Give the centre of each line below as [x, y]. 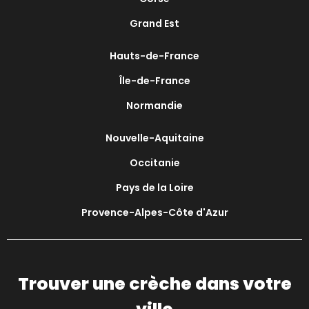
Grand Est [154, 24]
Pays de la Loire [154, 188]
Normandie [154, 106]
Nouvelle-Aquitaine [154, 138]
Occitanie [154, 163]
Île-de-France [154, 81]
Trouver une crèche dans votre [154, 284]
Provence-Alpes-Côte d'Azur [154, 213]
